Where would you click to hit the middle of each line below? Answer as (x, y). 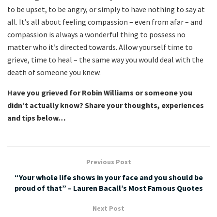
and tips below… (37, 117)
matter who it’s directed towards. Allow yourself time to (100, 47)
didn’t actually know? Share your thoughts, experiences (106, 105)
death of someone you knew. (54, 72)
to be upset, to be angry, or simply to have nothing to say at (106, 9)
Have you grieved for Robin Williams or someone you (100, 92)
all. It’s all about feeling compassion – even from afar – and (105, 22)
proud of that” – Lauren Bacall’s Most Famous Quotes (108, 188)
